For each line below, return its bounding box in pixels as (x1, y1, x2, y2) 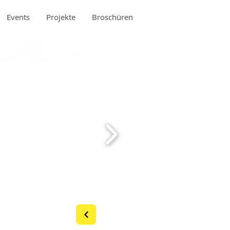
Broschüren (92, 12, 133, 22)
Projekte (46, 12, 75, 22)
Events (7, 12, 30, 22)
